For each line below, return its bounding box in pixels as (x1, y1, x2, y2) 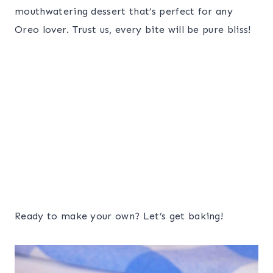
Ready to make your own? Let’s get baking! (15, 210, 224, 222)
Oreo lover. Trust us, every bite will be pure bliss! (15, 24, 251, 36)
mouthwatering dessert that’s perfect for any (15, 5, 233, 18)
